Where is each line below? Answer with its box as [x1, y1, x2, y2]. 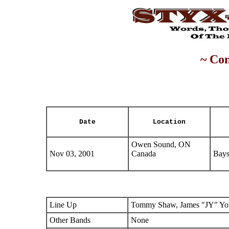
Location [153, 118, 186, 126]
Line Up [50, 200, 77, 209]
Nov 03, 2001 [50, 149, 95, 158]
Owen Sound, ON [131, 140, 191, 149]
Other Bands [50, 216, 90, 224]
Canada [131, 149, 156, 158]
